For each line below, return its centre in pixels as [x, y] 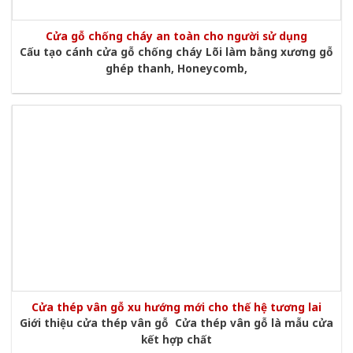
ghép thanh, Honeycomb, [176, 69]
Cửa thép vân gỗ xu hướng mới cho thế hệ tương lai [176, 307]
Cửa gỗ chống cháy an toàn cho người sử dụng [176, 35]
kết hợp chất [176, 340]
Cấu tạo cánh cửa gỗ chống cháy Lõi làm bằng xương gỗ [176, 52]
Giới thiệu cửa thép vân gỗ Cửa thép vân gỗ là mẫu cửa [176, 323]
